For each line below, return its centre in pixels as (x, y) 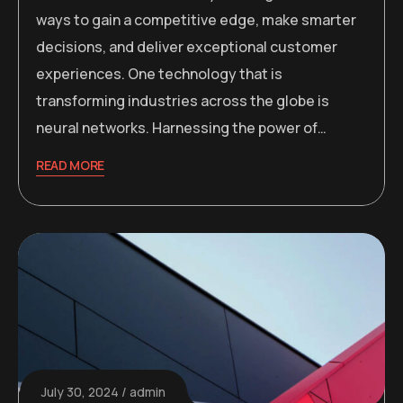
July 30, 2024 (80, 392)
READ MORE (71, 165)
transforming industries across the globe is (183, 100)
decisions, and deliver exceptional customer (187, 46)
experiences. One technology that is (159, 73)
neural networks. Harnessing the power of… (181, 127)
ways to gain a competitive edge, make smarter (196, 19)
